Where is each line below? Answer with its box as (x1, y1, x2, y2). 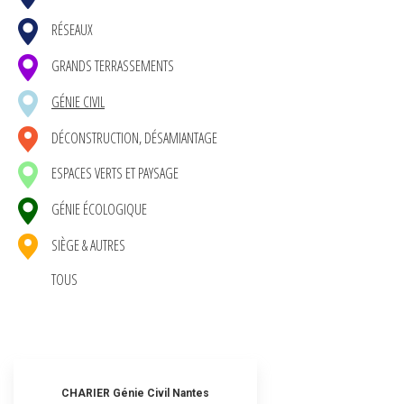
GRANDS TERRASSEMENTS (51, 56, 174, 77)
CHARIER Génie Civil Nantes (61, 387, 209, 399)
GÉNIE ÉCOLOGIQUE (51, 199, 147, 220)
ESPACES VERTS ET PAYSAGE (51, 163, 179, 184)
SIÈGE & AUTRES (51, 234, 125, 255)
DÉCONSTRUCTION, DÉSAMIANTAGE (51, 127, 217, 148)
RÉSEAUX (51, 20, 93, 41)
